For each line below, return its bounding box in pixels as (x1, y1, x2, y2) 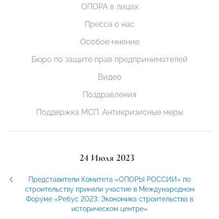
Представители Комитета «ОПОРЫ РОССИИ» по (28, 175, 191, 184)
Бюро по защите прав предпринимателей (31, 55, 188, 65)
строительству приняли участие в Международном (24, 185, 195, 194)
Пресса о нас (85, 20, 134, 29)
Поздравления (83, 90, 136, 100)
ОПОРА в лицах (81, 2, 138, 12)
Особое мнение (80, 37, 139, 47)
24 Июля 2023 (80, 152, 134, 164)
